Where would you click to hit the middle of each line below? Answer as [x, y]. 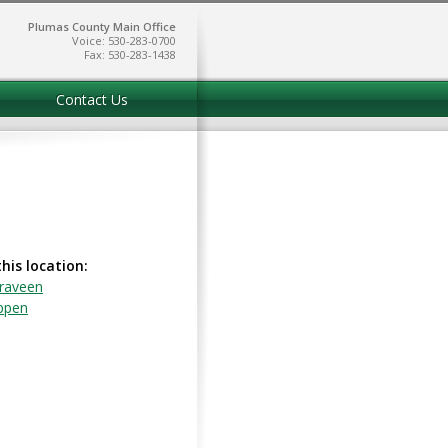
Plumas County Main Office [102, 26]
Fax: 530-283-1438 [130, 54]
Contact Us [91, 99]
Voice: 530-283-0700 [124, 40]
